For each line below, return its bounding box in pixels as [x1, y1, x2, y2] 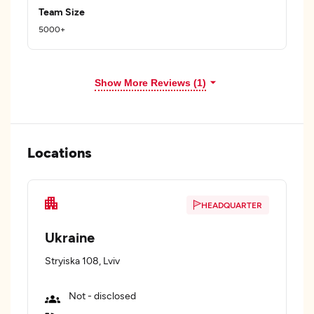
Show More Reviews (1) [94, 77, 206, 88]
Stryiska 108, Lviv [45, 254, 120, 266]
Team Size [39, 6, 85, 18]
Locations [27, 144, 92, 161]
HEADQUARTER [201, 200, 262, 210]
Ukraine [45, 228, 95, 245]
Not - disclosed [69, 289, 136, 301]
